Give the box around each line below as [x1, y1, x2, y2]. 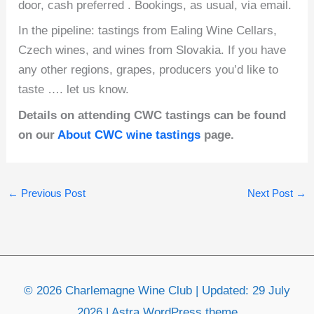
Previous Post [18, 186, 86, 199]
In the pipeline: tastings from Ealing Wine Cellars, [18, 24, 278, 37]
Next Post [247, 186, 296, 199]
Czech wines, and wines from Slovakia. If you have [18, 43, 287, 57]
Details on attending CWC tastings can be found [18, 108, 287, 122]
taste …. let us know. [18, 83, 130, 96]
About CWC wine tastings [57, 128, 201, 142]
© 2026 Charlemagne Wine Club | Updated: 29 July [24, 284, 290, 298]
